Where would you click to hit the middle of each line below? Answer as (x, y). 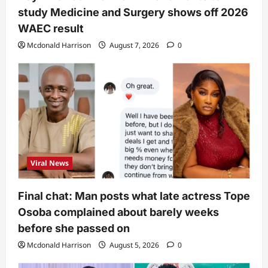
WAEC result (51, 29)
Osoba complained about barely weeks (118, 212)
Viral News (50, 163)
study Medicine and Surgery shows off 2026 (133, 13)
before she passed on (74, 229)
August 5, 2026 (134, 245)
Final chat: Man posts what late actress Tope (134, 196)
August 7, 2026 (134, 45)
